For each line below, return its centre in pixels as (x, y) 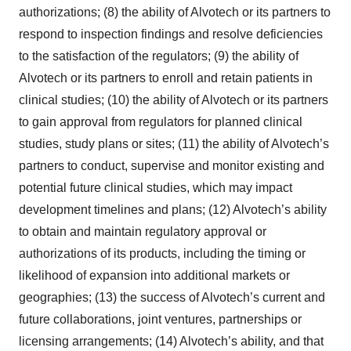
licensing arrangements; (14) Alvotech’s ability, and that (171, 341)
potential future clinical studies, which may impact (156, 188)
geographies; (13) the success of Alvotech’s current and (172, 297)
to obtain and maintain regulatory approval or (143, 232)
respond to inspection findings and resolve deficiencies (171, 34)
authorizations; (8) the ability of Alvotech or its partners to (175, 12)
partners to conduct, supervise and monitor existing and (172, 166)
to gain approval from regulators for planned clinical (161, 122)
